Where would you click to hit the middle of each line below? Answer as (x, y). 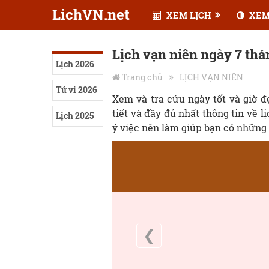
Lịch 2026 (75, 64)
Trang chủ (142, 77)
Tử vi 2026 (77, 90)
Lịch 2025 (75, 116)
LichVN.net (91, 14)
